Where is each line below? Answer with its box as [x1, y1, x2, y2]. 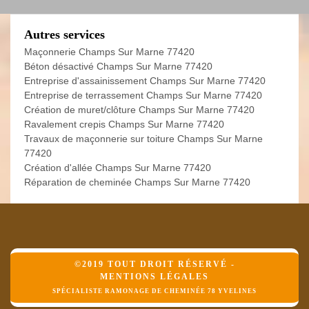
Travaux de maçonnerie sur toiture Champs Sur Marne [24, 133, 263, 144]
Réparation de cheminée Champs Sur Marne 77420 [24, 177, 250, 188]
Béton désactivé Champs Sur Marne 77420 [24, 61, 212, 72]
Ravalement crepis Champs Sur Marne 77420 [24, 119, 224, 130]
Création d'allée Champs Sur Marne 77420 [24, 162, 211, 173]
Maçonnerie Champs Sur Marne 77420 [24, 46, 195, 57]
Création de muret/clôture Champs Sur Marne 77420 [24, 104, 255, 115]
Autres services [24, 28, 105, 41]
